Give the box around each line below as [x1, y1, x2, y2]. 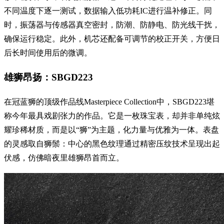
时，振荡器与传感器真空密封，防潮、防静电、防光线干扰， [4, 20, 220, 29]
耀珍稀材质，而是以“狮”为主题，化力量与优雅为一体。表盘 [4, 125, 219, 134]
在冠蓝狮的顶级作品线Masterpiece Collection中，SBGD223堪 [4, 97, 214, 106]
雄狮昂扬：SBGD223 [4, 72, 93, 83]
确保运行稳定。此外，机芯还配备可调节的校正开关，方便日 [4, 34, 220, 43]
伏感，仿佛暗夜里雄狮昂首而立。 [4, 153, 124, 162]
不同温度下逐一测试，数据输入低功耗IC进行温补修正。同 [4, 6, 212, 15]
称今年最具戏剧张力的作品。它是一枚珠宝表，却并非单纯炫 [4, 111, 220, 120]
